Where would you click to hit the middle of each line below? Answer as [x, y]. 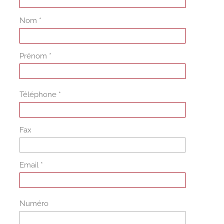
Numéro [34, 204]
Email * [31, 165]
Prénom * [35, 56]
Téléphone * [40, 94]
